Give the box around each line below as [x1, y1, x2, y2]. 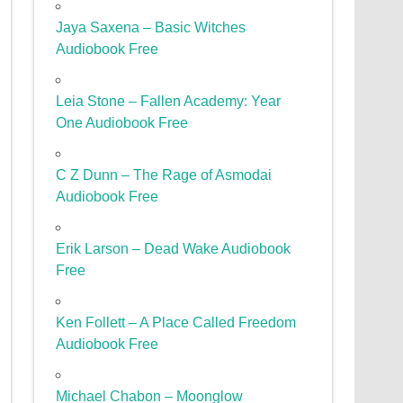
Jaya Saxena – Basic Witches [56, 20, 246, 36]
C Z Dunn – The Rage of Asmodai [56, 167, 273, 184]
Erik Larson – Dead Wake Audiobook [56, 241, 291, 257]
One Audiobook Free [56, 115, 189, 131]
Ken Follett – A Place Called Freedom [56, 315, 297, 331]
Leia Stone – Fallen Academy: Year [56, 94, 282, 110]
